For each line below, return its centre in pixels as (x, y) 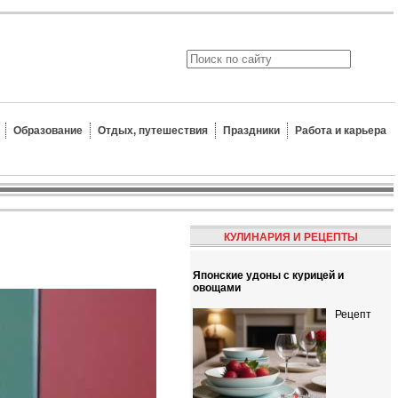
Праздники (251, 131)
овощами (217, 287)
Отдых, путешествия (153, 131)
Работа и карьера (341, 131)
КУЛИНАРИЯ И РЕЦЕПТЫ (291, 237)
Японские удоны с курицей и (268, 275)
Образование (48, 131)
